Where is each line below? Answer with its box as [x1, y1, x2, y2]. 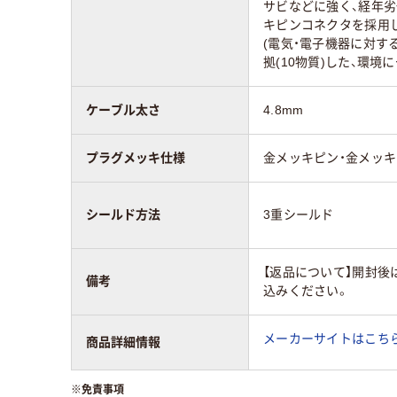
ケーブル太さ [86, 103, 160, 118]
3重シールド [263, 207, 334, 222]
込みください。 [263, 284, 349, 299]
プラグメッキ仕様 [86, 151, 185, 166]
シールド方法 [86, 207, 160, 222]
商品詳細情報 [86, 335, 160, 350]
